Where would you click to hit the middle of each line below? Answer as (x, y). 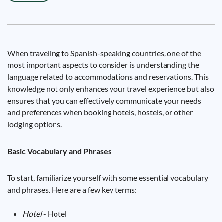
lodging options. (35, 124)
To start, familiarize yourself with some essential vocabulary (108, 178)
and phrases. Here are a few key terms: (72, 190)
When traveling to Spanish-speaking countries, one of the (104, 53)
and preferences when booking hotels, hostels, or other (100, 112)
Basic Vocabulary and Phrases (59, 151)
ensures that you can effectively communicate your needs (104, 100)
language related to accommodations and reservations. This (108, 77)
